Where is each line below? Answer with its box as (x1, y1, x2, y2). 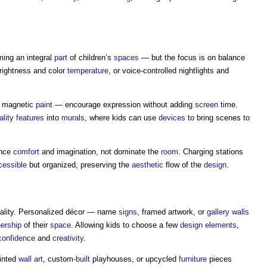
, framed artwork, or (137, 207, 207, 216)
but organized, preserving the (27, 160, 132, 169)
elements (205, 221, 237, 229)
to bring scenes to (185, 113, 250, 122)
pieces (207, 254, 232, 263)
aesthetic (132, 160, 163, 169)
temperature (67, 66, 108, 75)
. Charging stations (178, 147, 243, 156)
